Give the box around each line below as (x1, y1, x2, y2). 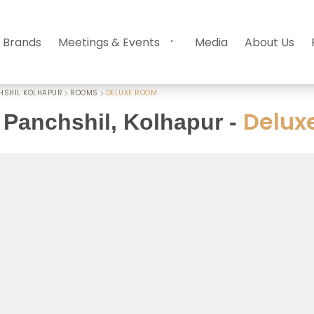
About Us (244, 34, 294, 50)
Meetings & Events (57, 34, 160, 50)
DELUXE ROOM (105, 88, 157, 98)
